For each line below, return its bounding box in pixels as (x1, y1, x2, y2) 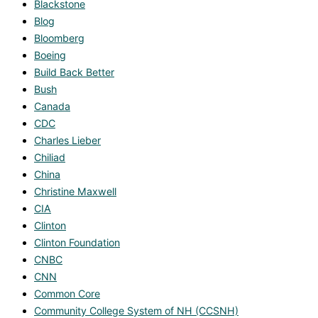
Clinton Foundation (34, 236, 120, 249)
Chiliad (34, 151, 65, 164)
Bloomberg (34, 32, 84, 45)
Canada (34, 100, 70, 113)
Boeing (34, 49, 66, 62)
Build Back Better (34, 66, 114, 79)
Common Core (34, 287, 100, 300)
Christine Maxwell (34, 185, 116, 198)
